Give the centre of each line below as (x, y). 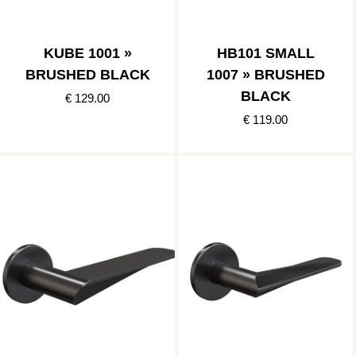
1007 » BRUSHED (265, 75)
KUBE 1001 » (87, 54)
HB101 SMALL (265, 54)
